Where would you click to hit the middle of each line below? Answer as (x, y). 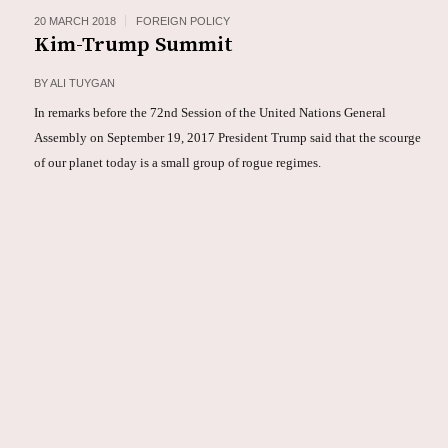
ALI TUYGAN (82, 83)
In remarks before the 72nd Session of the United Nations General (209, 112)
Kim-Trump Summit (133, 45)
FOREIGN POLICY (182, 21)
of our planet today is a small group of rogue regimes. (177, 162)
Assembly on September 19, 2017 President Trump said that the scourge (227, 137)
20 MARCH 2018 (74, 21)
